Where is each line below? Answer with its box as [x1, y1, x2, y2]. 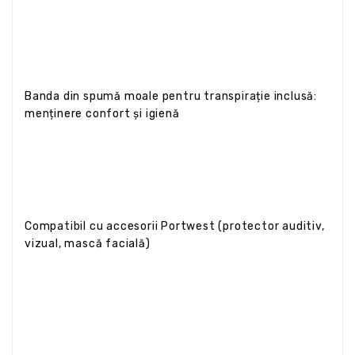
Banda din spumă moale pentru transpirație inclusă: [25, 89, 317, 103]
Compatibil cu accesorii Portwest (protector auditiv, [25, 219, 325, 233]
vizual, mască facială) [25, 236, 151, 250]
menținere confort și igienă [25, 106, 180, 120]
